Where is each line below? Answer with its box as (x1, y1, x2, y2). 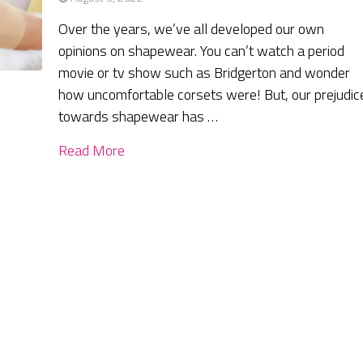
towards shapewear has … (58, 105, 219, 128)
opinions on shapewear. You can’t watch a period (58, 40, 345, 62)
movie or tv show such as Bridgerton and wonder (58, 62, 351, 84)
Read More (58, 139, 126, 162)
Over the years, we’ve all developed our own (58, 18, 325, 41)
